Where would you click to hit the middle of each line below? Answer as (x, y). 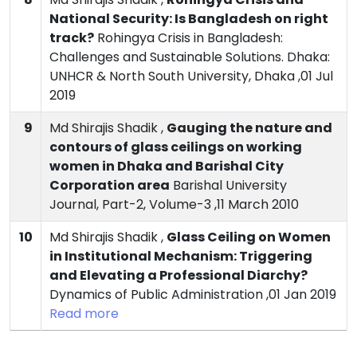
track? (72, 38)
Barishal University (228, 186)
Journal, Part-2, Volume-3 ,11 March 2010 (174, 205)
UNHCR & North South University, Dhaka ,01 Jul (191, 76)
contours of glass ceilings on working (176, 147)
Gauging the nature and (249, 128)
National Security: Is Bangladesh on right (189, 19)
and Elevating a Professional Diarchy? (178, 276)
